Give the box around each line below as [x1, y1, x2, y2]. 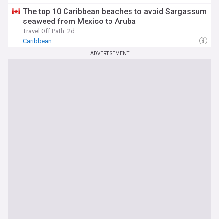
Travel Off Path [23, 27, 64, 35]
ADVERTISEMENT [90, 51, 129, 56]
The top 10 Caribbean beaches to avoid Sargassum [23, 7, 207, 16]
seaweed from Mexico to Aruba [23, 17, 136, 26]
